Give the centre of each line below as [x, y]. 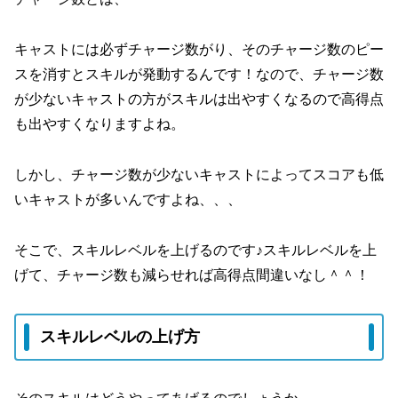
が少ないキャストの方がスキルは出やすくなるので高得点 [199, 99]
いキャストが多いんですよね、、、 [128, 199]
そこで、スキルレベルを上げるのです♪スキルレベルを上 [195, 250]
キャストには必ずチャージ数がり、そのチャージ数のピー [199, 50]
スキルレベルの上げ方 [120, 337]
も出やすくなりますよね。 [99, 124]
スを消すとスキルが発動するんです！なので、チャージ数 [199, 75]
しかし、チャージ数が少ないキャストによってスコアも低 [199, 174]
